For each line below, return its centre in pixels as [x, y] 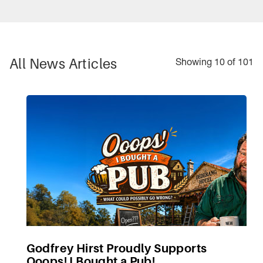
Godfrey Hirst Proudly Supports [117, 249]
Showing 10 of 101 [215, 64]
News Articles [73, 63]
